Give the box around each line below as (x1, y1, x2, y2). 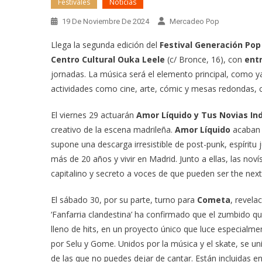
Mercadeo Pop (170, 17, 219, 26)
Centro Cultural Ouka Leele (51, 54, 165, 65)
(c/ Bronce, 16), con (165, 54, 244, 65)
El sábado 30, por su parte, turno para (51, 194, 197, 205)
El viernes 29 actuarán (51, 109, 136, 120)
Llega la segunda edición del (51, 39, 160, 50)
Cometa (197, 194, 230, 205)
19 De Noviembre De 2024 (62, 17, 149, 26)
